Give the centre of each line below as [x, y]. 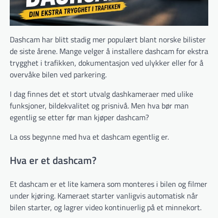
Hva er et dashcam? [53, 160]
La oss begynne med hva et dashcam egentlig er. [89, 137]
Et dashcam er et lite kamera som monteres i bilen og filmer [109, 184]
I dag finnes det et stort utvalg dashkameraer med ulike [101, 94]
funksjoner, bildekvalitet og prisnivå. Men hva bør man [99, 106]
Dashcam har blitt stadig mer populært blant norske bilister [108, 40]
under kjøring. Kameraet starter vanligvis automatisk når [104, 195]
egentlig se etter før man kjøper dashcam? [79, 118]
